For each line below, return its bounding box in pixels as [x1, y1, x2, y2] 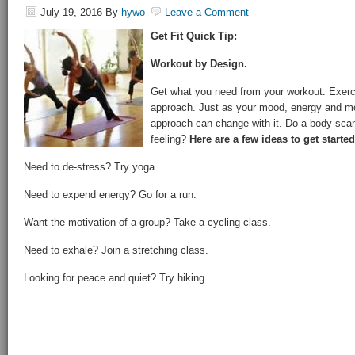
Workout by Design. [151, 58, 247, 70]
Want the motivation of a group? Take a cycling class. [24, 216, 271, 228]
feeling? [151, 133, 189, 145]
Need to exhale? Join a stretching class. [24, 244, 208, 256]
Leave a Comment [165, 6, 249, 18]
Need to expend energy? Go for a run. [24, 189, 197, 200]
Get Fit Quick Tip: [151, 30, 237, 42]
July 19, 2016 [40, 6, 102, 18]
